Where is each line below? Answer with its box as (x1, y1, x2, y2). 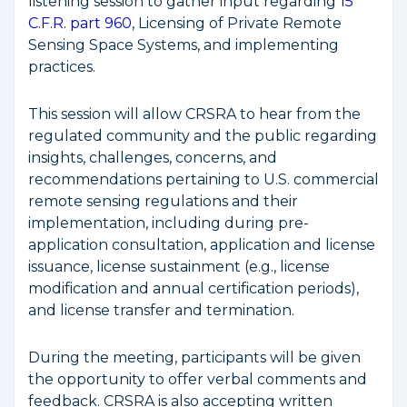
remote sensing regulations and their (28, 193, 298, 210)
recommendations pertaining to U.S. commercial (28, 171, 379, 188)
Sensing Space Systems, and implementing (28, 36, 339, 54)
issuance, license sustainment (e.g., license (28, 258, 330, 275)
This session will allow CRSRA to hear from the (28, 105, 361, 123)
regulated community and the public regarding (28, 127, 377, 144)
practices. (28, 58, 95, 75)
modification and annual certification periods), (28, 280, 359, 297)
